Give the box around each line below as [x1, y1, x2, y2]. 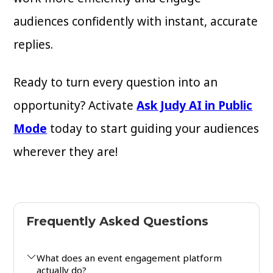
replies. [13, 37, 57, 53]
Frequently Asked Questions [26, 214, 209, 229]
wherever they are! [13, 144, 118, 160]
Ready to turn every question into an [13, 74, 218, 91]
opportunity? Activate [13, 97, 137, 114]
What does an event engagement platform [37, 252, 222, 264]
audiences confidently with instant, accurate [13, 13, 258, 30]
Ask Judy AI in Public [136, 97, 253, 114]
